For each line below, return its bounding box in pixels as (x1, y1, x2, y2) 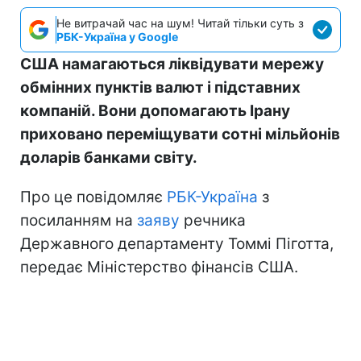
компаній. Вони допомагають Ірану (20, 102, 290, 121)
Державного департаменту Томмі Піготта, (20, 234, 334, 254)
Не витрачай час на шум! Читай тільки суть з (56, 16, 304, 31)
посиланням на (20, 211, 137, 230)
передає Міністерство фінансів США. (20, 258, 298, 277)
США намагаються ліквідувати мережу (20, 55, 324, 74)
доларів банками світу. (20, 148, 197, 168)
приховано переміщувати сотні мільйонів (20, 125, 340, 144)
